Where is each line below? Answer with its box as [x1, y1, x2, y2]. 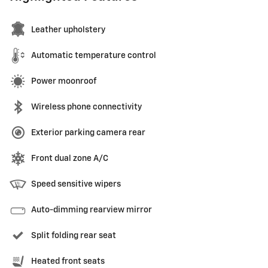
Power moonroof [31, 77, 96, 86]
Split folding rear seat [31, 231, 116, 240]
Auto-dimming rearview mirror [31, 205, 152, 214]
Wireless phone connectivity [31, 102, 142, 111]
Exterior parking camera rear [31, 128, 145, 137]
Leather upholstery [31, 25, 105, 34]
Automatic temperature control [31, 51, 156, 60]
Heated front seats [31, 257, 105, 266]
